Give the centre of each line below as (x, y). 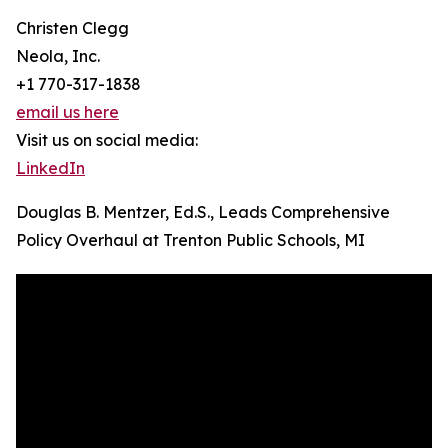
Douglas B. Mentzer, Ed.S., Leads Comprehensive (203, 212)
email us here (67, 112)
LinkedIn (50, 168)
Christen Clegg (72, 28)
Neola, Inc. (58, 56)
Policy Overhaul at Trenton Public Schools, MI (190, 240)
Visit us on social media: (107, 140)
